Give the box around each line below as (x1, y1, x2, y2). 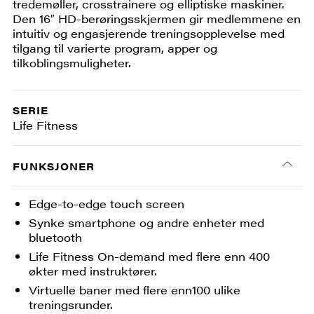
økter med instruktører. (29, 263, 158, 280)
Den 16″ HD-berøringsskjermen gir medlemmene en (12, 11, 301, 27)
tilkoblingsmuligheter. (12, 55, 131, 71)
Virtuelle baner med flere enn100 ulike (29, 281, 241, 298)
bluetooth (29, 229, 83, 246)
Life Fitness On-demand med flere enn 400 (29, 248, 271, 265)
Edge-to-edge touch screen (29, 196, 185, 212)
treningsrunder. (29, 296, 114, 313)
